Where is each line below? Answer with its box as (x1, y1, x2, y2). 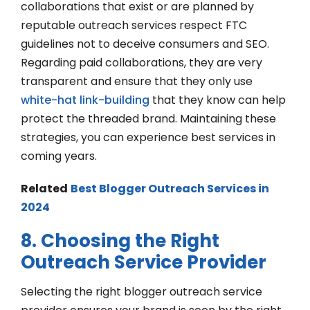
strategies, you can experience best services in (21, 129, 275, 146)
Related (21, 181, 68, 197)
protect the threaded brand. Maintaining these (21, 111, 276, 127)
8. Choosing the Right (21, 228, 219, 254)
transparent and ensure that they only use (21, 73, 253, 90)
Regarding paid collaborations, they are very (21, 55, 262, 71)
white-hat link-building (21, 92, 149, 109)
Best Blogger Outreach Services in (71, 181, 269, 197)
